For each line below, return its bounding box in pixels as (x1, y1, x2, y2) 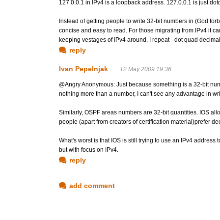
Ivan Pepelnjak (59, 65, 108, 73)
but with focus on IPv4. (59, 146, 118, 153)
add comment (69, 182, 115, 190)
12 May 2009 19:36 (120, 66, 171, 73)
